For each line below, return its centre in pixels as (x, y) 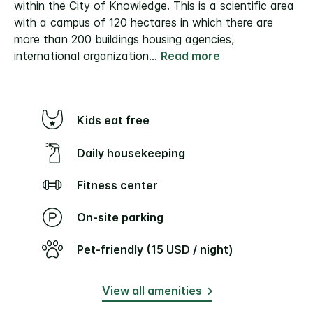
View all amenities (152, 291)
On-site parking (125, 218)
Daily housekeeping (135, 153)
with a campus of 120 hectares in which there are (144, 23)
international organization (81, 56)
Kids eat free (117, 121)
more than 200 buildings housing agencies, (124, 39)
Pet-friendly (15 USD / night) (159, 250)
